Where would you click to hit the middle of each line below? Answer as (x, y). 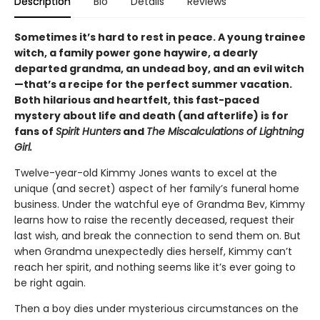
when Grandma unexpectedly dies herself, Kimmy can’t (153, 252)
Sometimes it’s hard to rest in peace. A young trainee (160, 37)
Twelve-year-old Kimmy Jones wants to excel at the (146, 173)
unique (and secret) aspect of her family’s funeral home (157, 189)
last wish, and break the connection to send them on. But (157, 236)
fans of (35, 132)
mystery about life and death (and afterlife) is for (151, 116)
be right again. (50, 283)
